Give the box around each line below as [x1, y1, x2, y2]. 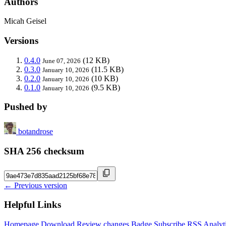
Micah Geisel [4, 17, 46, 26]
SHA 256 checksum [4, 145, 84, 156]
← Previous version [4, 181, 67, 190]
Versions [4, 35, 38, 46]
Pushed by [4, 101, 47, 112]
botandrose [18, 127, 53, 136]
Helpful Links [4, 199, 61, 210]
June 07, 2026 [42, 56, 81, 65]
